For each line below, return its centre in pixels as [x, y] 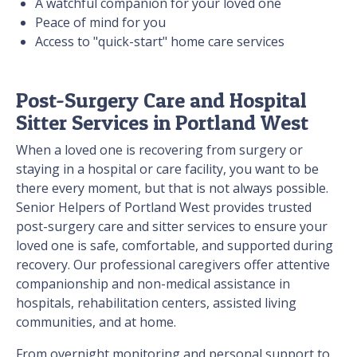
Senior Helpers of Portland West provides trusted [164, 208]
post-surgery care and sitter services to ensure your [172, 227]
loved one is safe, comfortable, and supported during [175, 246]
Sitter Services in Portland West [162, 123]
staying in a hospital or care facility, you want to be [167, 169]
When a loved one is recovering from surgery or [159, 150]
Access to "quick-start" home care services [160, 42]
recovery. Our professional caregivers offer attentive [173, 265]
